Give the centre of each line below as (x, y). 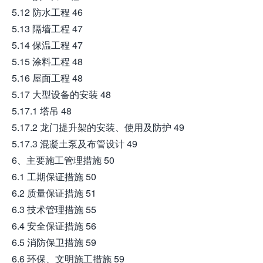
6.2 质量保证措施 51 (54, 193)
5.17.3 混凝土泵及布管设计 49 (75, 144)
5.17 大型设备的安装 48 (61, 94)
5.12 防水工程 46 (47, 12)
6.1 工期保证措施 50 (54, 176)
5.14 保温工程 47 (47, 45)
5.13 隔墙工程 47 (47, 28)
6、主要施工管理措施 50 (63, 160)
